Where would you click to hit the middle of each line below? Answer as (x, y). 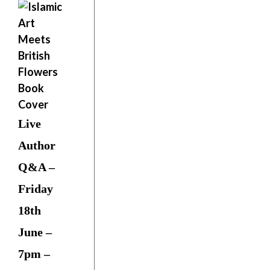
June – (35, 232)
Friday (36, 189)
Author (37, 145)
